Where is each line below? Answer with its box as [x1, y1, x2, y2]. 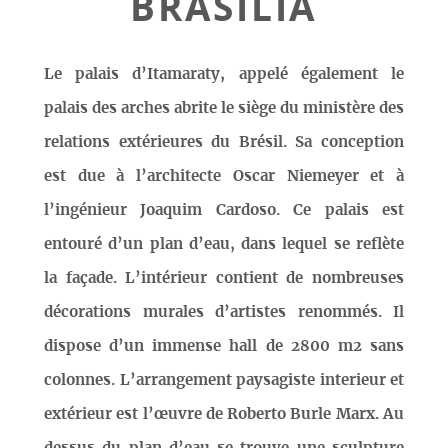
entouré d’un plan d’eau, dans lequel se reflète [44, 237, 404, 253]
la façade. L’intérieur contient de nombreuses [44, 271, 404, 287]
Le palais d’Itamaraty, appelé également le [44, 67, 404, 83]
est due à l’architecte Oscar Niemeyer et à [44, 169, 404, 185]
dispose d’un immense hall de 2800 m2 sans [44, 339, 404, 355]
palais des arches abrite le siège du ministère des [44, 101, 404, 117]
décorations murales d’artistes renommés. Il [44, 305, 404, 321]
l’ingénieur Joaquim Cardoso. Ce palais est [44, 203, 404, 219]
